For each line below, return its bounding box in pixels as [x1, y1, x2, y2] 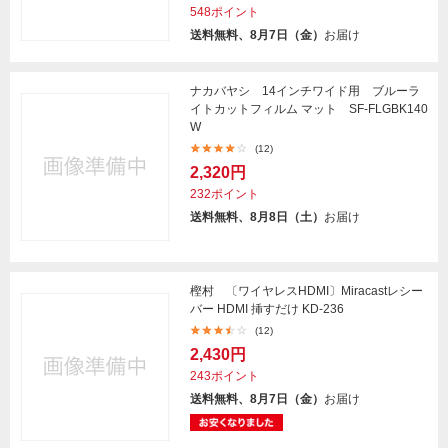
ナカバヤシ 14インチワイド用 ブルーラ [190, 83, 420, 98]
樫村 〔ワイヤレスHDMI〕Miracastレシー [190, 283, 423, 298]
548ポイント [190, 4, 259, 19]
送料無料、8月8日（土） [190, 209, 324, 224]
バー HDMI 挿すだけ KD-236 [190, 301, 344, 316]
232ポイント [190, 186, 259, 201]
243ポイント [190, 368, 259, 383]
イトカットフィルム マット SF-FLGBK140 [190, 101, 428, 116]
